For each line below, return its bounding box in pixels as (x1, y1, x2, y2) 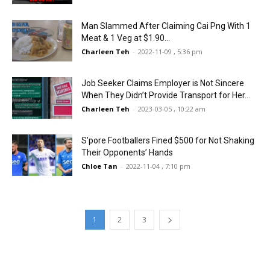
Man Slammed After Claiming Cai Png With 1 (81, 21, 251, 31)
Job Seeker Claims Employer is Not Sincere (81, 78, 244, 88)
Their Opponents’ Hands (81, 148, 173, 157)
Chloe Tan (81, 162, 118, 171)
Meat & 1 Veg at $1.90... (81, 33, 170, 43)
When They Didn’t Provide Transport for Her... (81, 90, 250, 100)
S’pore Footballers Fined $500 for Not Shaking (81, 136, 254, 145)
